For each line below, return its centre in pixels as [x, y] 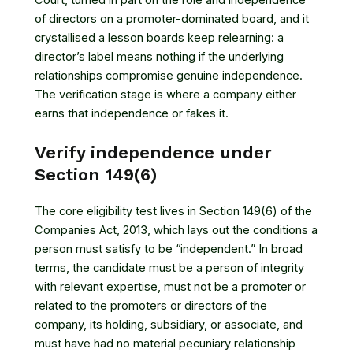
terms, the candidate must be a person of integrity [169, 268]
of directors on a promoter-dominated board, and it [172, 19]
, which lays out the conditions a [232, 230]
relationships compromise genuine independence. [169, 76]
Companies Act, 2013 [91, 230]
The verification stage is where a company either [165, 95]
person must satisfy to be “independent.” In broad [169, 249]
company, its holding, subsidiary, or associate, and [169, 324]
